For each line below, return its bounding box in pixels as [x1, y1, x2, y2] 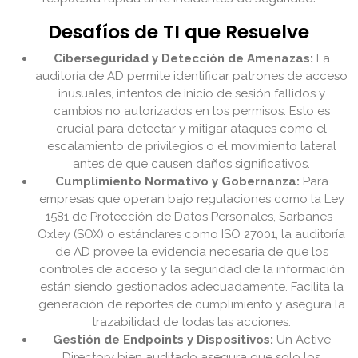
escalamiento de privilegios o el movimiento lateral [47, 139, 336, 154]
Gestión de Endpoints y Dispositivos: [53, 332, 273, 348]
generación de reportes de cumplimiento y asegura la [38, 297, 345, 312]
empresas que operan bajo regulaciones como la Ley [39, 192, 344, 207]
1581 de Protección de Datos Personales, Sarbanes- [46, 209, 338, 225]
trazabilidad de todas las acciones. [92, 315, 292, 330]
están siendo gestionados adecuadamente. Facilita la [40, 280, 344, 295]
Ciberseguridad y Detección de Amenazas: [54, 51, 313, 66]
